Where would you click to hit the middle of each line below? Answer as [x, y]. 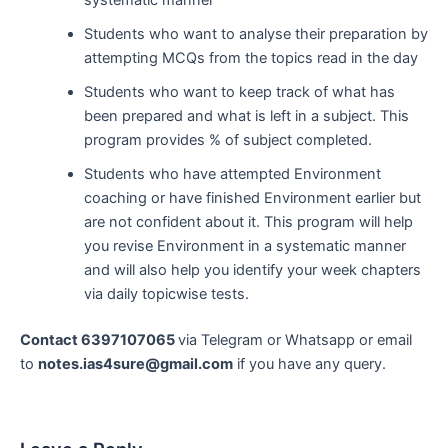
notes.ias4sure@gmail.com [135, 363]
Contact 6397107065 [99, 339]
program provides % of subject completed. [227, 139]
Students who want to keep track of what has [239, 91]
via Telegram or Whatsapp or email [295, 339]
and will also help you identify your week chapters [252, 269]
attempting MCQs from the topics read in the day [250, 57]
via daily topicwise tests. [166, 293]
